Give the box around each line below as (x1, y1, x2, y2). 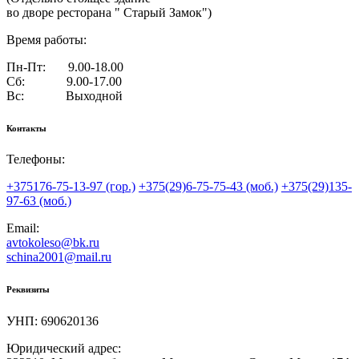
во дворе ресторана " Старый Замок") (6, 5, 212, 19)
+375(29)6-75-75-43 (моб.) (139, 179, 278, 194)
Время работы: (6, 32, 87, 46)
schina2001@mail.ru (6, 250, 111, 264)
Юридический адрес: (6, 341, 121, 356)
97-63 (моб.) (6, 194, 71, 208)
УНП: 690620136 (6, 314, 99, 329)
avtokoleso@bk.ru (6, 236, 99, 250)
